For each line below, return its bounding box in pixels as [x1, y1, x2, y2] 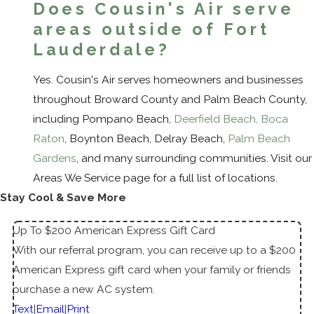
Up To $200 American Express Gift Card [13, 223, 216, 237]
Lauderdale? [33, 39, 170, 59]
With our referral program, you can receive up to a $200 [13, 243, 296, 257]
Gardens [33, 151, 76, 165]
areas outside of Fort [33, 19, 270, 39]
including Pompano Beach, [33, 112, 174, 126]
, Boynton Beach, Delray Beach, [64, 132, 228, 146]
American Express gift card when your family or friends [13, 262, 292, 276]
